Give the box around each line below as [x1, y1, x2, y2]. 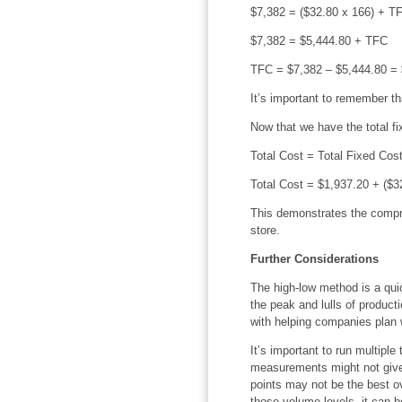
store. [249, 223, 280, 237]
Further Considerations [249, 251, 379, 266]
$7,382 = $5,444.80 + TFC [249, 33, 388, 48]
